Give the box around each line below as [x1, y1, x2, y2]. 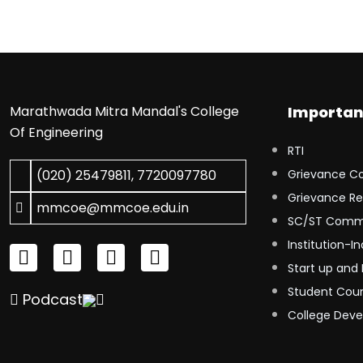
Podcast [19, 289, 83, 310]
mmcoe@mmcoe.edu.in [36, 199, 189, 217]
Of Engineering [10, 123, 103, 142]
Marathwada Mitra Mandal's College [10, 102, 239, 121]
